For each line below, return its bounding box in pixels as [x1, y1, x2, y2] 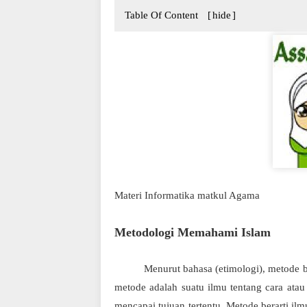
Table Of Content [125, 10, 201, 21]
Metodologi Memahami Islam [114, 225, 271, 239]
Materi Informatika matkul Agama [114, 190, 260, 201]
